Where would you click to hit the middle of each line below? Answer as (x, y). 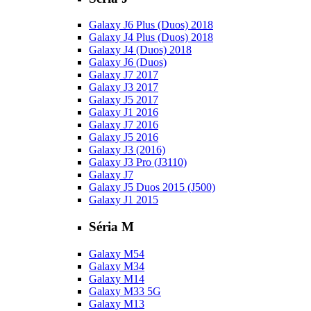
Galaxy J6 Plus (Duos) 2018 (151, 25)
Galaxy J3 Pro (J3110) (138, 162)
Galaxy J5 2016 (124, 137)
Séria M (111, 227)
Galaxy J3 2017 (124, 87)
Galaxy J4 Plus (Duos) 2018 (151, 37)
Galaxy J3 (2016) (127, 150)
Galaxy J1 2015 (124, 200)
